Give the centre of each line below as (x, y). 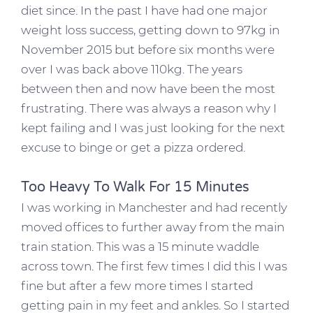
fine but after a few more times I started (137, 285)
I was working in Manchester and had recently (154, 207)
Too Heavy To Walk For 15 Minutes (135, 187)
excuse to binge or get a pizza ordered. (133, 147)
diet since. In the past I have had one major (144, 10)
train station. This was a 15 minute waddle (140, 246)
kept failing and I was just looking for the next (153, 128)
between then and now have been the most (148, 88)
